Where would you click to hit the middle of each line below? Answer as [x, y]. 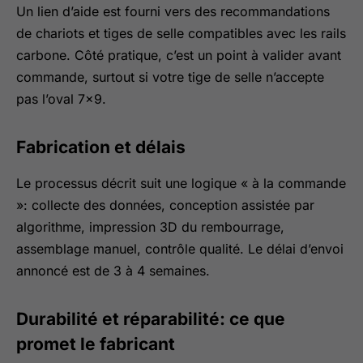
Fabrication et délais [101, 147]
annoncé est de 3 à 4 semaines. [113, 271]
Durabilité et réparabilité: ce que [151, 319]
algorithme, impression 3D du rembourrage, [150, 227]
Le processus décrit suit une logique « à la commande [181, 183]
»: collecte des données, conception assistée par [165, 205]
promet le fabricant [96, 344]
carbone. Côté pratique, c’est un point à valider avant [179, 55]
